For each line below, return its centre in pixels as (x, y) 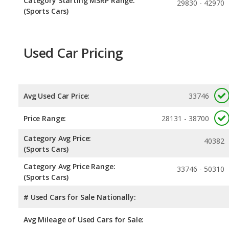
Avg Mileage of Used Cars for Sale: (84, 219)
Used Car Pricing (73, 53)
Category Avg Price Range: (70, 166)
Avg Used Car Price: (57, 96)
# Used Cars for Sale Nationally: (80, 197)
